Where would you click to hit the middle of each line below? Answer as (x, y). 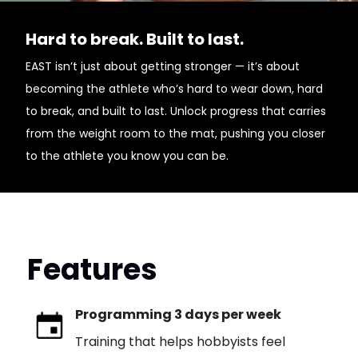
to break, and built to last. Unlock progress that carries (176, 111)
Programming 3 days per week (178, 314)
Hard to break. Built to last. (135, 39)
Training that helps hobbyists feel (180, 342)
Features (92, 270)
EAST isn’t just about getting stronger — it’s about (163, 66)
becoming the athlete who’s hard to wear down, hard (174, 89)
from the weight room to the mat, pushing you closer (175, 133)
